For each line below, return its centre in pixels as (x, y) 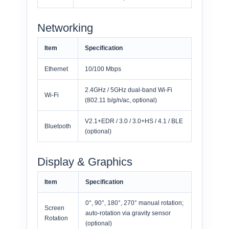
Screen (54, 208)
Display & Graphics (85, 162)
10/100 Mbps (103, 69)
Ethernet (56, 69)
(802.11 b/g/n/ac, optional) (121, 100)
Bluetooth (58, 127)
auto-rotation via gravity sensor (128, 213)
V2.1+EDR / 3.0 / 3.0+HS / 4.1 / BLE (134, 121)
